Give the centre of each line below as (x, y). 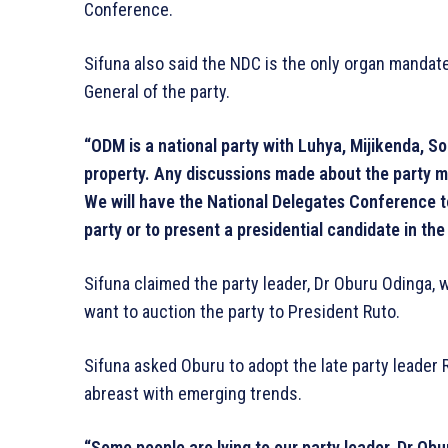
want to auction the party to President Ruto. (242, 311)
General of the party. (157, 91)
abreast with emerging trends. (193, 393)
